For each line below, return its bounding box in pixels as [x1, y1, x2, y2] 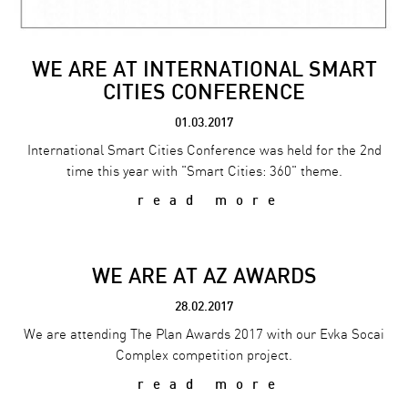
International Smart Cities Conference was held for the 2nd [26, 143, 382, 159]
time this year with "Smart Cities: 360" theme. [66, 164, 342, 180]
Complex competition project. [116, 348, 292, 363]
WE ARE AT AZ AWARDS [91, 264, 317, 288]
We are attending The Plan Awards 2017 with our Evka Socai [24, 327, 384, 342]
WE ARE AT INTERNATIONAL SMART [31, 57, 377, 82]
